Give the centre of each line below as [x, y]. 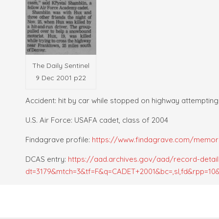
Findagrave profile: [59, 140]
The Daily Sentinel [61, 66]
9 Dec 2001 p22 [61, 78]
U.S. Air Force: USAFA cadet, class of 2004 [97, 120]
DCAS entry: [47, 159]
